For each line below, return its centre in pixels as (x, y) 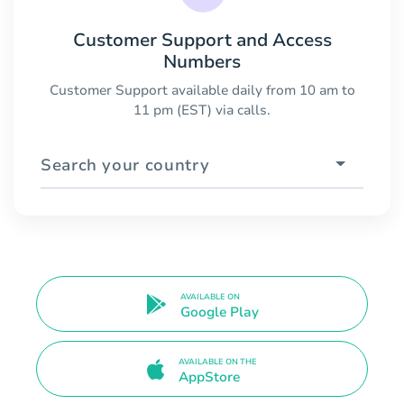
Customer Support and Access (202, 40)
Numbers (202, 61)
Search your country (125, 165)
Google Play (219, 312)
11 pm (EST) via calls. (202, 110)
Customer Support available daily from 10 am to (202, 90)
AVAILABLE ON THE (218, 361)
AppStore (209, 376)
